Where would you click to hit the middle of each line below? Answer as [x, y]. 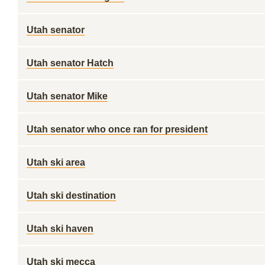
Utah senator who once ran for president [117, 129]
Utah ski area [56, 162]
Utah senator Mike [67, 96]
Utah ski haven [60, 229]
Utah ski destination [71, 195]
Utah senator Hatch [70, 63]
